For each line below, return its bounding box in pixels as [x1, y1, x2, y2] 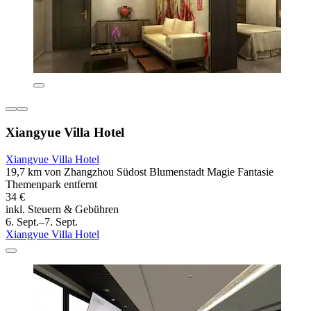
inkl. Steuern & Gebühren [6, 203, 119, 215]
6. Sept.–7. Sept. [6, 215, 78, 228]
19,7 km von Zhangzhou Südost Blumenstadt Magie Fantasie [6, 165, 274, 178]
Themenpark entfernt [6, 178, 97, 190]
